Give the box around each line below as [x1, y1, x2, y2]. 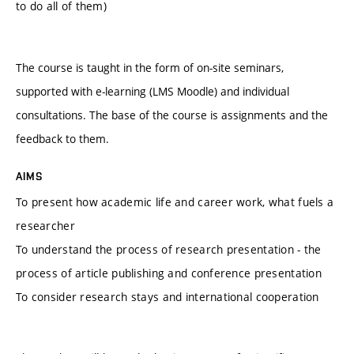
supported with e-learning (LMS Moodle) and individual [16, 83, 289, 99]
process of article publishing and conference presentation [16, 265, 322, 281]
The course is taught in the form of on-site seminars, [16, 59, 284, 75]
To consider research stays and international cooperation [16, 288, 319, 304]
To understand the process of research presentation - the [16, 241, 322, 257]
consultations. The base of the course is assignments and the [16, 107, 328, 122]
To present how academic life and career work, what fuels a [16, 194, 334, 209]
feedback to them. [16, 130, 112, 146]
